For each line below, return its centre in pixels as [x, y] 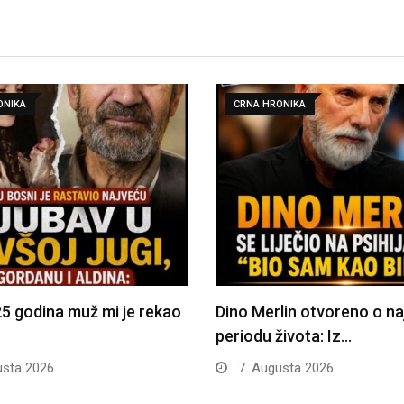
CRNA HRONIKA [270, 105]
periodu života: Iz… [284, 336]
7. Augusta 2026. [285, 368]
